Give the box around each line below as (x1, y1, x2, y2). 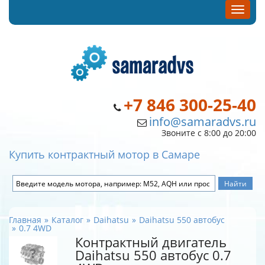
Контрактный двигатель (75, 234, 227, 251)
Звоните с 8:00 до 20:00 (161, 127, 256, 138)
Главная (9, 214, 41, 225)
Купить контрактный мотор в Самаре (9, 147, 200, 161)
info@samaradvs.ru (149, 114, 256, 130)
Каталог (51, 214, 83, 225)
